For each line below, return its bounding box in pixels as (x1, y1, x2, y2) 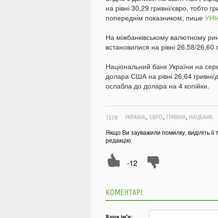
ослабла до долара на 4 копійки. (106, 81, 209, 91)
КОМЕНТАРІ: (106, 188, 144, 197)
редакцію (106, 136, 131, 145)
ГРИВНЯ (166, 113, 185, 121)
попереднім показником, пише (106, 13, 205, 23)
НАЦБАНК (189, 113, 213, 121)
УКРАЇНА (125, 113, 145, 121)
